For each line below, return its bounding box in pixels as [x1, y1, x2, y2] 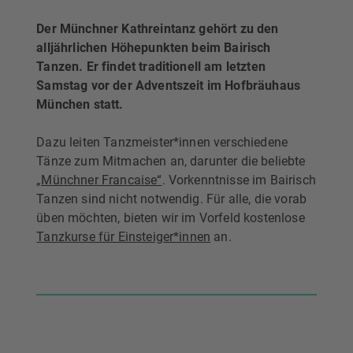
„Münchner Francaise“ [36, 173, 162, 188]
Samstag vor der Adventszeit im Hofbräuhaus [36, 78, 301, 94]
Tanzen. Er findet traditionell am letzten [36, 59, 266, 75]
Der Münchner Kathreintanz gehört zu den [36, 21, 279, 37]
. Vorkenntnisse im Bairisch [162, 173, 316, 188]
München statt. [36, 97, 124, 113]
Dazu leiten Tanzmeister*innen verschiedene [36, 135, 288, 150]
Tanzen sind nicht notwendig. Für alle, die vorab [36, 191, 307, 207]
